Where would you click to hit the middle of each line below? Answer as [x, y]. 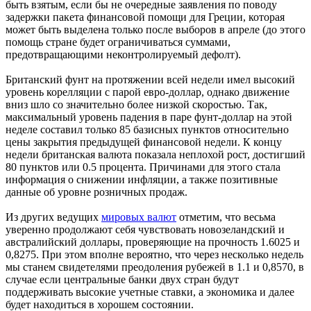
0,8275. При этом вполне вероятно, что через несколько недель [154, 254]
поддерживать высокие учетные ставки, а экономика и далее [150, 292]
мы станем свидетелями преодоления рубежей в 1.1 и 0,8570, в [155, 267]
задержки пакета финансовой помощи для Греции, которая [145, 17]
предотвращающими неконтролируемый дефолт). [123, 54]
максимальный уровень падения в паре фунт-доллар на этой [149, 117]
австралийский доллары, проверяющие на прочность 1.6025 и [153, 242]
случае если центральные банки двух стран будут [122, 279]
